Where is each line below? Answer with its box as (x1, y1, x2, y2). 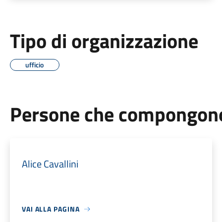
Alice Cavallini (21, 156, 78, 171)
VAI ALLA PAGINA (21, 204, 80, 214)
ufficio (25, 59, 44, 70)
